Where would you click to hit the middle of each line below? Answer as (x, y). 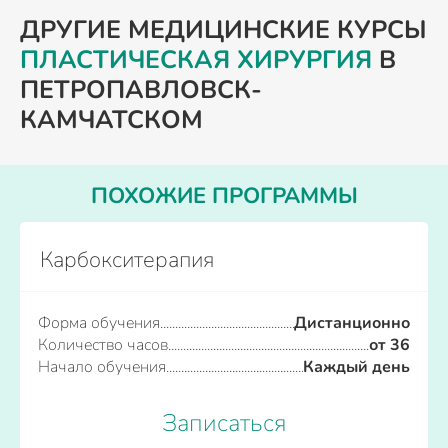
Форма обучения (99, 323)
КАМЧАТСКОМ (111, 120)
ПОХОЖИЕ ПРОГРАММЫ (224, 196)
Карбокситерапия (127, 260)
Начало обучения (102, 367)
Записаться (224, 423)
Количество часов (103, 345)
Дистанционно (352, 323)
